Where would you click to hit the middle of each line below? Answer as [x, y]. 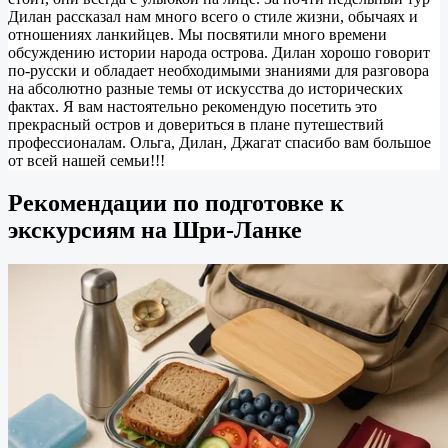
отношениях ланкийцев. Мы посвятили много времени [197, 35]
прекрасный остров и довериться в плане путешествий [196, 125]
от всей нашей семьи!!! [86, 161]
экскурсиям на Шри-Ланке [155, 230]
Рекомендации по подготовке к [176, 203]
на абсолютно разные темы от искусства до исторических [205, 89]
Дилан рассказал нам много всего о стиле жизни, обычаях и [213, 17]
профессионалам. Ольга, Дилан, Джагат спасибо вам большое [219, 143]
